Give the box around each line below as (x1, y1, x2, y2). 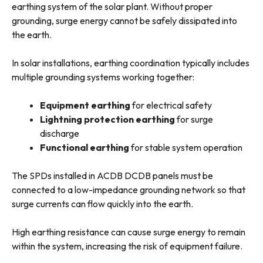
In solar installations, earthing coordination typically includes (12, 57, 249, 69)
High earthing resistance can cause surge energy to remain (12, 226, 245, 238)
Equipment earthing (40, 99, 130, 112)
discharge (40, 127, 79, 140)
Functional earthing (40, 141, 129, 154)
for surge (175, 113, 213, 126)
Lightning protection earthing (40, 113, 175, 126)
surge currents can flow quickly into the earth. (12, 198, 193, 210)
